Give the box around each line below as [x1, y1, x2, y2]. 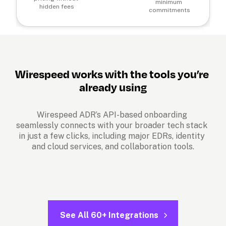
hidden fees [39, 3, 74, 10]
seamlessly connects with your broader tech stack [16, 120, 208, 130]
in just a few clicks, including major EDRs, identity [19, 131, 205, 141]
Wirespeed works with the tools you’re [15, 65, 209, 82]
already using [79, 78, 147, 95]
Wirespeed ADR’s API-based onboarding [36, 109, 187, 120]
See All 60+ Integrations [60, 210, 158, 220]
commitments [148, 6, 190, 14]
